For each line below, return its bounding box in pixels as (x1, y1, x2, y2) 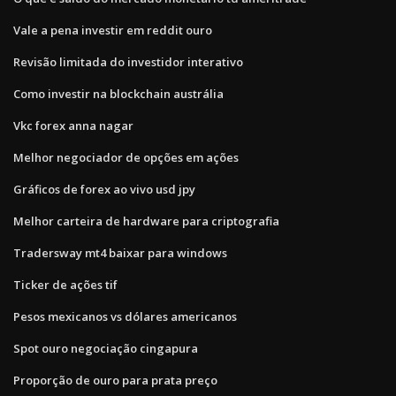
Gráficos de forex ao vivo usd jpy (13, 180, 195, 197)
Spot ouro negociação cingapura (13, 339, 198, 356)
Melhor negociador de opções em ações (13, 148, 239, 165)
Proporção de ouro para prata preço (13, 371, 217, 388)
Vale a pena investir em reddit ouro (13, 21, 212, 38)
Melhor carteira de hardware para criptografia (13, 212, 279, 229)
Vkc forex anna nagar (13, 117, 133, 133)
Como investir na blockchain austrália (13, 85, 224, 102)
